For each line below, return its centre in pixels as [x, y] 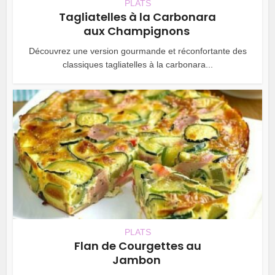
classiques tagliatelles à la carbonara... [137, 64]
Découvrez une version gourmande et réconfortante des [137, 51]
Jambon [137, 260]
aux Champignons [137, 31]
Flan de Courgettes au [137, 246]
